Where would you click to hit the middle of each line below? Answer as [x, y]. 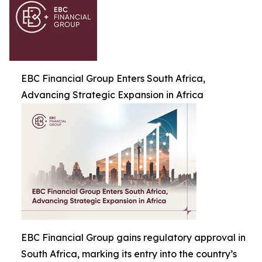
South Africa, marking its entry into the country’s [129, 254]
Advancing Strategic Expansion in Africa [112, 95]
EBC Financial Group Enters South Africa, [113, 79]
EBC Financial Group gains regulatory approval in [133, 238]
